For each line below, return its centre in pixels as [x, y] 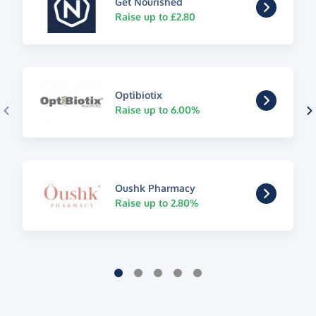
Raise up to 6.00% [157, 109]
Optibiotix [138, 95]
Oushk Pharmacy [155, 188]
